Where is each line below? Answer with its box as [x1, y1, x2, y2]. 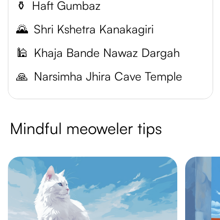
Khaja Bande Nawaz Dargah [34, 45, 180, 60]
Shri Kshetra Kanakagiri [34, 22, 154, 36]
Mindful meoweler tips [10, 118, 162, 138]
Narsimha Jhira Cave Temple [34, 69, 182, 83]
